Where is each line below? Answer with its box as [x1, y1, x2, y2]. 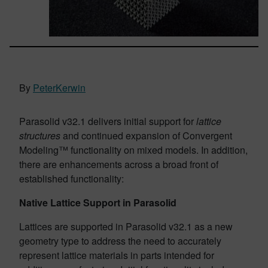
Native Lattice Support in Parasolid [19, 196, 176, 209]
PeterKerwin [33, 81, 86, 95]
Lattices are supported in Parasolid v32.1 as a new [19, 220, 233, 233]
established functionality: [19, 172, 124, 185]
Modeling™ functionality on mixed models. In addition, [19, 143, 248, 157]
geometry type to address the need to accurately [19, 234, 221, 248]
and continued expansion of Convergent [60, 129, 232, 142]
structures [19, 129, 60, 142]
